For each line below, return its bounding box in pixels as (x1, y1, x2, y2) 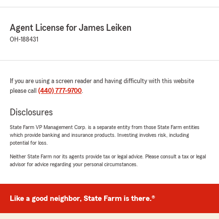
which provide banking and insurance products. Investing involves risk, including (10, 132, 189, 138)
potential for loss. (10, 140, 48, 146)
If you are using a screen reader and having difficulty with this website (10, 78, 194, 85)
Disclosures (10, 108, 53, 118)
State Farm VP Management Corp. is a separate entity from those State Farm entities (10, 124, 199, 131)
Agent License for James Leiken (10, 23, 131, 33)
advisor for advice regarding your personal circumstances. (10, 161, 138, 168)
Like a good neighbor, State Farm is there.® (10, 195, 155, 203)
